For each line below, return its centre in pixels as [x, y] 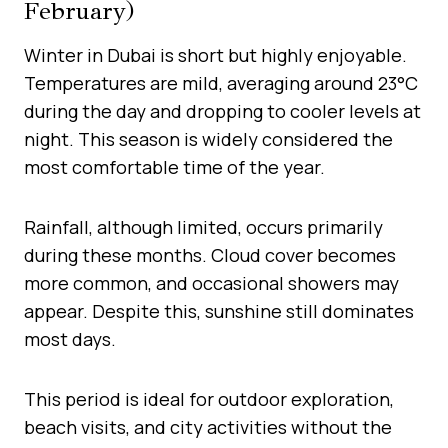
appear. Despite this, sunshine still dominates [219, 310]
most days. [70, 338]
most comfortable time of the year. [174, 166]
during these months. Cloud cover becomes [210, 254]
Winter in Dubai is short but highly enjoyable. [215, 54]
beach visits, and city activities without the [208, 426]
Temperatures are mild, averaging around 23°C [221, 82]
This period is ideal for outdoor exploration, [209, 398]
